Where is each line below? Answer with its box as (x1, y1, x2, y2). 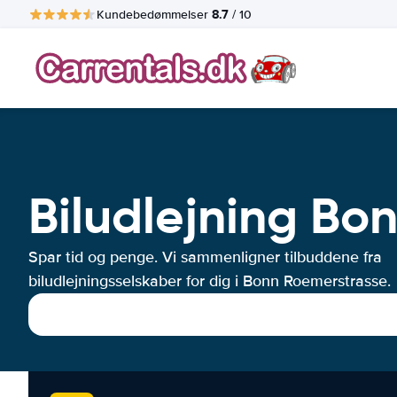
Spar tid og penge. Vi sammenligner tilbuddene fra (28, 247, 382, 267)
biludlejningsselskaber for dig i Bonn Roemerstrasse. (28, 271, 391, 291)
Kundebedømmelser (97, 6, 212, 22)
